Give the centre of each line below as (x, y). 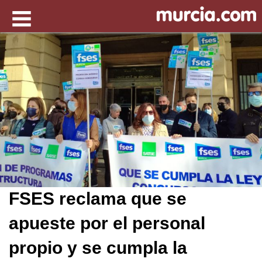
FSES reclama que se (98, 198)
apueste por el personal (107, 223)
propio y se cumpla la (98, 247)
